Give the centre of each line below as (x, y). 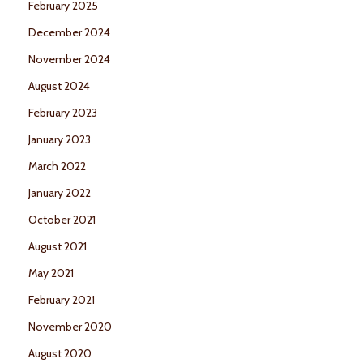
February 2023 (63, 113)
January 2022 (60, 193)
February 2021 (62, 300)
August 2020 (60, 354)
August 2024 (59, 86)
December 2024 (69, 33)
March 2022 (57, 167)
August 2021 (58, 247)
